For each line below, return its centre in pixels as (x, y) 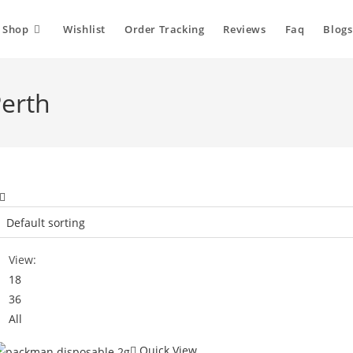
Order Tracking (164, 29)
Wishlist (84, 29)
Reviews (245, 29)
